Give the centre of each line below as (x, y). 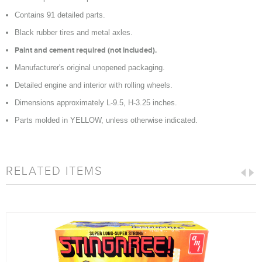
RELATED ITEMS (54, 171)
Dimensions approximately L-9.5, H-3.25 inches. (96, 103)
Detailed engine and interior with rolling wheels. (94, 85)
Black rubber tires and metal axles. (74, 32)
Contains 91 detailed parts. (60, 15)
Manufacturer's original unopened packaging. (90, 68)
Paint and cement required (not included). (86, 50)
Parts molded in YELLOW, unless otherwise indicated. (106, 120)
